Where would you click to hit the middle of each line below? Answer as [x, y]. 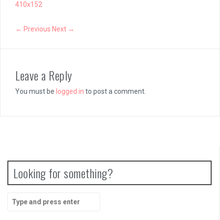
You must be [36, 92]
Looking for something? [63, 173]
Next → [63, 29]
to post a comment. [115, 92]
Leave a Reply [44, 75]
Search [18, 197]
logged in [70, 92]
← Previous [33, 29]
